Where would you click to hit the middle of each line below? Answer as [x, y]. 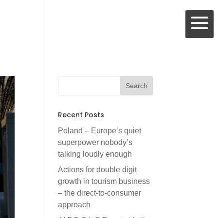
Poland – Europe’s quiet [100, 131]
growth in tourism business [104, 181]
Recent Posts [81, 115]
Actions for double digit [98, 170]
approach [74, 205]
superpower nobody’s [95, 142]
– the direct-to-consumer [100, 193]
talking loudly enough [95, 154]
